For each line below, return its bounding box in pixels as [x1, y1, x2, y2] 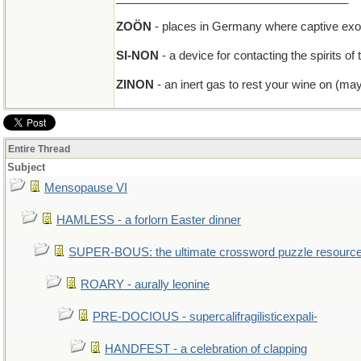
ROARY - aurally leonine [81, 278, 210, 291]
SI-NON [116, 49, 159, 62]
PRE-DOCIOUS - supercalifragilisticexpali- [93, 310, 317, 323]
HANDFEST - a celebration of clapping [105, 342, 307, 355]
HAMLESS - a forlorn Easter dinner [56, 214, 241, 226]
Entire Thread [8, 143, 70, 155]
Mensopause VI [44, 181, 127, 194]
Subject [7, 161, 45, 173]
